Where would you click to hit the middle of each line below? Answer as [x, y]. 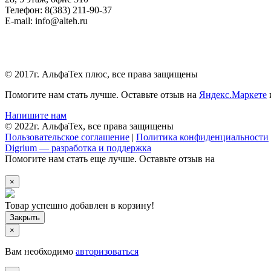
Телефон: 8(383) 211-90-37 [58, 10]
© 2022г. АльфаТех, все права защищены [89, 126]
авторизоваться [107, 251]
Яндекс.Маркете [233, 94]
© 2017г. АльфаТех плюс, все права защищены [101, 74]
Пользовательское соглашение [67, 137]
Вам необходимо [40, 251]
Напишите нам [36, 115]
